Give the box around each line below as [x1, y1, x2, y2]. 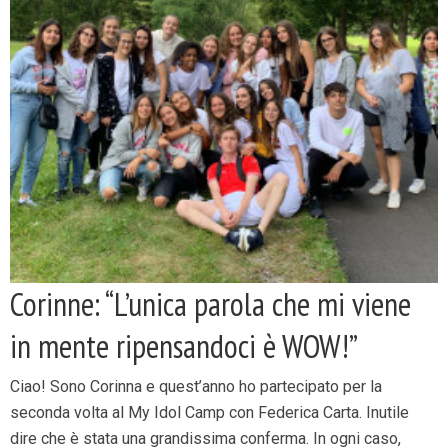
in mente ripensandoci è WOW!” [10, 325, 358, 367]
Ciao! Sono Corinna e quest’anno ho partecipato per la [10, 377, 382, 396]
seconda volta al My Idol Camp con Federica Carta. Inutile [10, 403, 409, 422]
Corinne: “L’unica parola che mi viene [10, 283, 411, 325]
